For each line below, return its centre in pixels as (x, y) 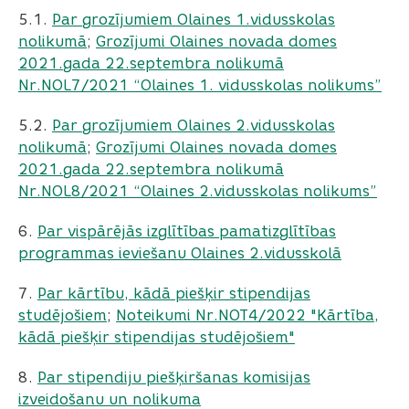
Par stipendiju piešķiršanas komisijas (174, 378)
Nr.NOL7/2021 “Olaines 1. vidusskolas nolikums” (200, 85)
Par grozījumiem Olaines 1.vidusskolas (194, 20)
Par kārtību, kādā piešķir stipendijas (174, 294)
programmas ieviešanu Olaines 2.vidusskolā (180, 253)
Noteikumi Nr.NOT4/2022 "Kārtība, (247, 315)
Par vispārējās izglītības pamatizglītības (187, 231)
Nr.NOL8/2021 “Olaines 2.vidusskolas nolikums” (198, 191)
